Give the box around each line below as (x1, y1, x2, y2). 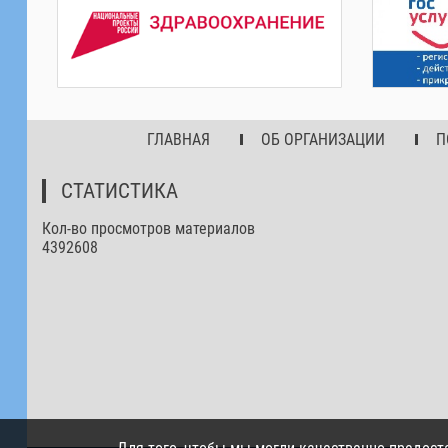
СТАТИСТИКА (60, 178, 178, 203)
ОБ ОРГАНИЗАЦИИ (260, 129, 385, 149)
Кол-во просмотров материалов (41, 218, 255, 238)
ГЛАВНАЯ (146, 129, 210, 149)
